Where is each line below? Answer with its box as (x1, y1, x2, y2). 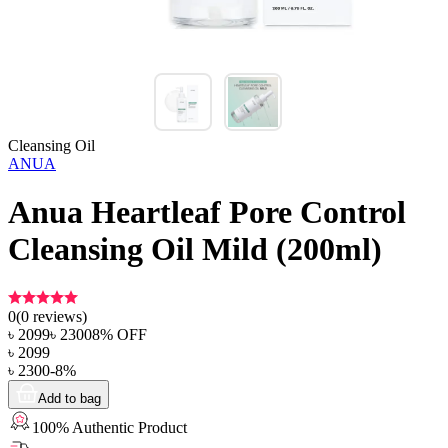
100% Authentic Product (32, 418, 187, 436)
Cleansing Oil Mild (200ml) (8, 231, 382, 268)
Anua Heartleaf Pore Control (8, 194, 406, 231)
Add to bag (38, 390, 101, 406)
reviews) (29, 307, 87, 325)
